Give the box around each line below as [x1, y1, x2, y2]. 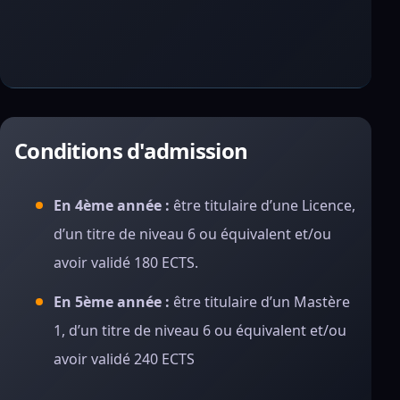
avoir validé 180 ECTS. [54, 253, 198, 272]
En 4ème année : [54, 196, 170, 215]
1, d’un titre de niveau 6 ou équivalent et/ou [54, 321, 346, 340]
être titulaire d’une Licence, [170, 196, 355, 215]
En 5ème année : [54, 292, 170, 312]
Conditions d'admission [14, 136, 248, 165]
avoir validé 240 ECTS [54, 349, 195, 369]
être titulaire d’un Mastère [170, 292, 350, 312]
